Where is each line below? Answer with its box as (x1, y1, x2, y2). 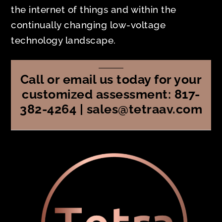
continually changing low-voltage (11, 19, 166, 30)
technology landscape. (11, 34, 116, 46)
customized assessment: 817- (22, 87, 200, 102)
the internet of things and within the (11, 3, 176, 15)
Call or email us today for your (20, 72, 202, 87)
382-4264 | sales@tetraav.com (20, 102, 202, 117)
